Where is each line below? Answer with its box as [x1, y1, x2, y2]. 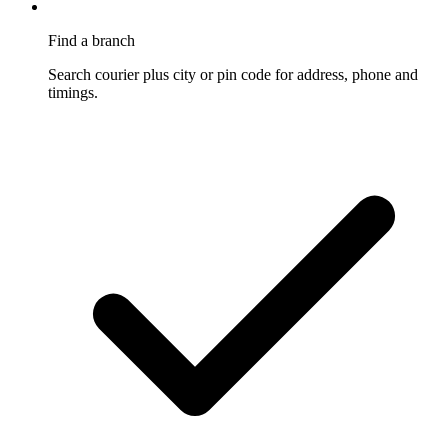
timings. [48, 83, 98, 101]
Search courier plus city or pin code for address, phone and [48, 65, 418, 83]
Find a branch [48, 31, 135, 49]
